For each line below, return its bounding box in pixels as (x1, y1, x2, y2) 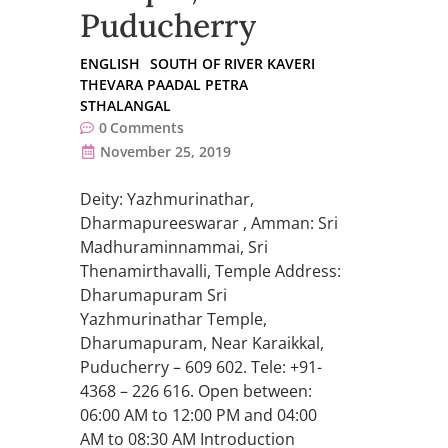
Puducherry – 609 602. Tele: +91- (80, 356, 322, 379)
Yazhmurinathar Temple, (80, 308, 267, 331)
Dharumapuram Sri (80, 284, 227, 307)
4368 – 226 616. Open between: (80, 380, 312, 403)
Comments (110, 118, 184, 138)
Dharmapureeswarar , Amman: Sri (80, 212, 338, 235)
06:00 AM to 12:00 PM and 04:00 (80, 404, 317, 427)
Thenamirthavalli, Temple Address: (80, 260, 341, 283)
